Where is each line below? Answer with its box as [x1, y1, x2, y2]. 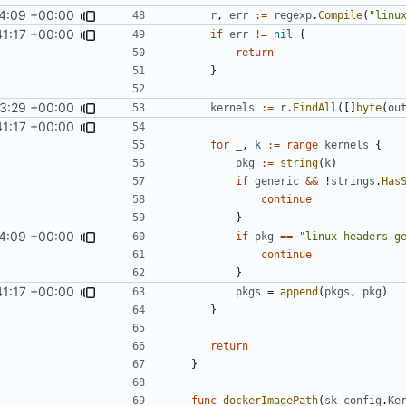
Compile [318, 8, 362, 22]
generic [255, 174, 299, 188]
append [280, 285, 318, 298]
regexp [274, 8, 312, 22]
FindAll [293, 101, 337, 114]
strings [331, 174, 375, 188]
